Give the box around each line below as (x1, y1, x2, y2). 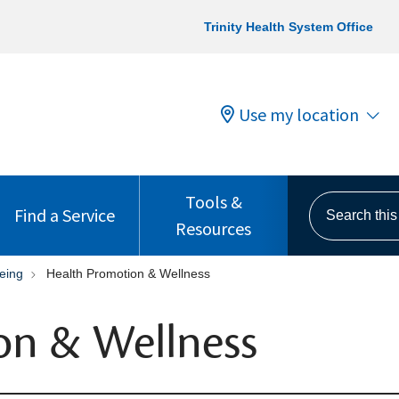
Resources (175, 217, 252, 240)
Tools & (184, 191, 242, 213)
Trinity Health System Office (204, 20, 373, 34)
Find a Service (14, 204, 116, 226)
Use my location (239, 102, 359, 126)
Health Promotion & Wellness (46, 266, 210, 281)
